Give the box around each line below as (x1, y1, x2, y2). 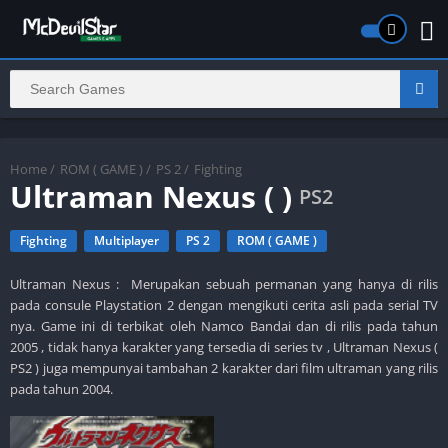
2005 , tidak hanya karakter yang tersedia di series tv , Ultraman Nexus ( (10, 337, 438, 356)
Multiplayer (94, 231, 159, 249)
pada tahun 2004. (10, 379, 113, 398)
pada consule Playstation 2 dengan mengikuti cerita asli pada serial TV (10, 295, 438, 314)
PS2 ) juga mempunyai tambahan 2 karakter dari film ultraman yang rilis (10, 358, 438, 377)
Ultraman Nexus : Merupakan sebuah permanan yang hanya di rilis (10, 274, 438, 293)
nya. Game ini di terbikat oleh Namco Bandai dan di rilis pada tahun (10, 316, 438, 335)
